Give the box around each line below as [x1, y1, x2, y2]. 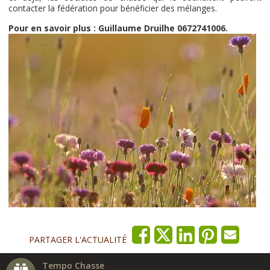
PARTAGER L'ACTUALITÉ [28, 234, 127, 246]
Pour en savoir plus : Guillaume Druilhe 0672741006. [8, 22, 228, 34]
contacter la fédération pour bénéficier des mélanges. [8, 2, 218, 14]
